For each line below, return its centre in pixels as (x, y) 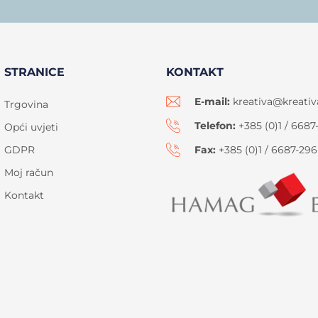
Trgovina (26, 105)
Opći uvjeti (31, 127)
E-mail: (212, 102)
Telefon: (215, 126)
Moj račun (29, 173)
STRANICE (34, 72)
